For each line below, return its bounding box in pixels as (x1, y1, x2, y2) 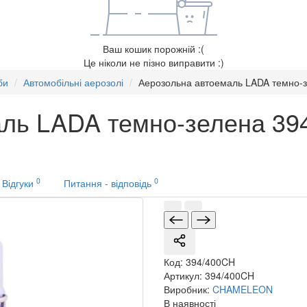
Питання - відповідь (64, 176, 154, 190)
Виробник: (164, 282, 212, 296)
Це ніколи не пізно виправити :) (83, 56, 224, 69)
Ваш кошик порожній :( (103, 42, 204, 56)
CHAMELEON (212, 282, 273, 296)
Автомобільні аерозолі (23, 75, 123, 89)
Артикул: (164, 269, 205, 282)
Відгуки (2, 176, 36, 190)
